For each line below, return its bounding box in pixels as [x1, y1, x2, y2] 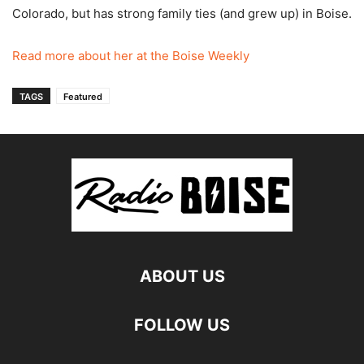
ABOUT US [139, 266, 225, 286]
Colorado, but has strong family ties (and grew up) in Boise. [12, 6, 352, 21]
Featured [63, 91, 102, 102]
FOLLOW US [134, 315, 230, 335]
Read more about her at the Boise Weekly [12, 48, 249, 63]
